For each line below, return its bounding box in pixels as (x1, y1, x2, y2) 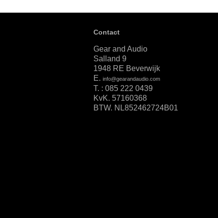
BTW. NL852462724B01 (93, 104, 178, 112)
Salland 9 (93, 54, 127, 63)
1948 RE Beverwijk (93, 64, 160, 73)
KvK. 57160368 (93, 94, 147, 102)
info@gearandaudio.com (103, 76, 160, 82)
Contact (93, 28, 120, 36)
